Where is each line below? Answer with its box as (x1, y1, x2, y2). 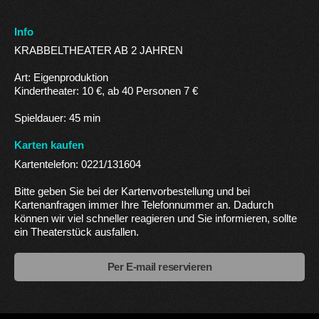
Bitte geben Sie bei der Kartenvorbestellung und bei (14, 185, 250, 197)
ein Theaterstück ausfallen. (14, 226, 139, 238)
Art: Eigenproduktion (14, 72, 108, 84)
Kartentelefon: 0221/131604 (14, 158, 141, 170)
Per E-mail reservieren (107, 261, 212, 273)
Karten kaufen (14, 140, 84, 152)
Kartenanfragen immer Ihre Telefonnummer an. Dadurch (14, 199, 273, 211)
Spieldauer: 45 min (14, 113, 100, 125)
